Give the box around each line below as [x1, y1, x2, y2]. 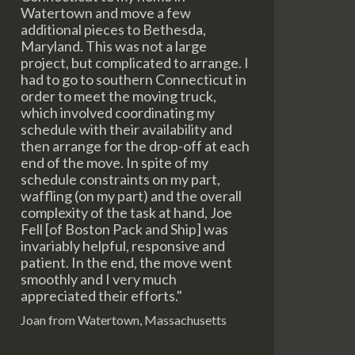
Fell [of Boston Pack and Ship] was [21, 220, 228, 238]
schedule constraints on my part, [21, 170, 220, 188]
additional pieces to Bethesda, [21, 21, 206, 38]
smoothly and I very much [21, 270, 177, 288]
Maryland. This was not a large [21, 37, 207, 55]
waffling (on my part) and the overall [21, 187, 242, 204]
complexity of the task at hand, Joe [21, 204, 232, 221]
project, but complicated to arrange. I [21, 54, 249, 71]
